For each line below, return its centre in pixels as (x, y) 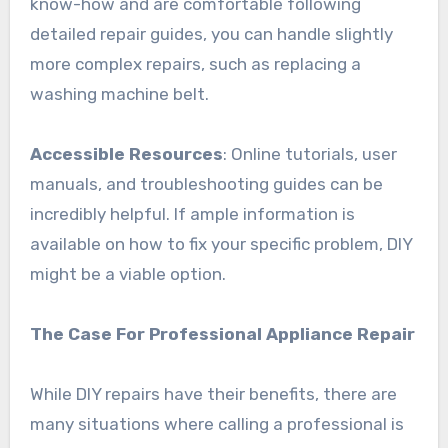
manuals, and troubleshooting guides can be (206, 183)
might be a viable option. (127, 273)
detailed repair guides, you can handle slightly (211, 33)
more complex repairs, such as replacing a (195, 63)
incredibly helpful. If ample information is (192, 213)
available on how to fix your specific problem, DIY (220, 243)
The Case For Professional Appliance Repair (222, 333)
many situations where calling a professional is (216, 423)
